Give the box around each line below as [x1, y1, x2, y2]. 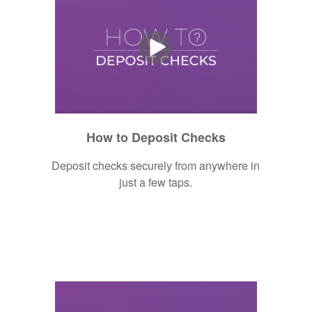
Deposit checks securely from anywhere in [52, 157, 260, 173]
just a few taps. [119, 173, 193, 190]
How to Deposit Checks [86, 127, 226, 146]
